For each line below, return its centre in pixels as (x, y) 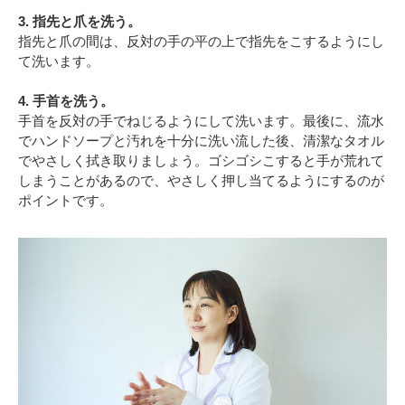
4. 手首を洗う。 (66, 101)
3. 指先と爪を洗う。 (80, 22)
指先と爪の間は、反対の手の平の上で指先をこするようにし (201, 42)
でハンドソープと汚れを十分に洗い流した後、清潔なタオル (201, 141)
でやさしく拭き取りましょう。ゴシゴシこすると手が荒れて (201, 161)
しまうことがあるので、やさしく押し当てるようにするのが (201, 181)
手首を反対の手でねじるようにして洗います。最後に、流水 (201, 121)
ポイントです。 (66, 201)
